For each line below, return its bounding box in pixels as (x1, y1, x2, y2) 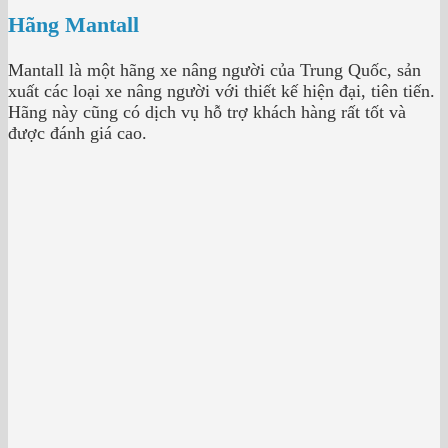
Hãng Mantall (8, 13, 139, 38)
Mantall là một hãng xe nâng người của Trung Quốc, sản (8, 59, 421, 80)
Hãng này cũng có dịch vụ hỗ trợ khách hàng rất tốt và (8, 101, 406, 122)
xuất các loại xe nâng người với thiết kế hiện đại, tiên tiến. (8, 80, 435, 101)
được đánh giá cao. (8, 122, 147, 143)
